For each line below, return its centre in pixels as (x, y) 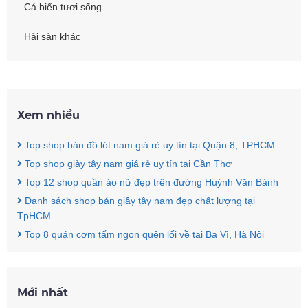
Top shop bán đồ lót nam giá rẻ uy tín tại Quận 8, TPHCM (148, 145)
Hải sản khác (52, 36)
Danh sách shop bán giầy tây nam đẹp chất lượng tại (139, 201)
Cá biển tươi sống (63, 7)
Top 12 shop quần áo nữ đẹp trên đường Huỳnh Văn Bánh (150, 182)
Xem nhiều (48, 115)
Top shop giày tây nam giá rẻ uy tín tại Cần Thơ (127, 164)
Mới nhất (43, 293)
